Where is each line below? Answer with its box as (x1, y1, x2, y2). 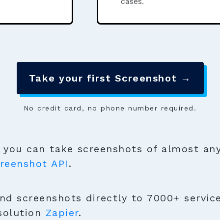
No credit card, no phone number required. (23, 104, 197, 112)
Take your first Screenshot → (28, 72, 192, 84)
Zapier (45, 207, 79, 219)
